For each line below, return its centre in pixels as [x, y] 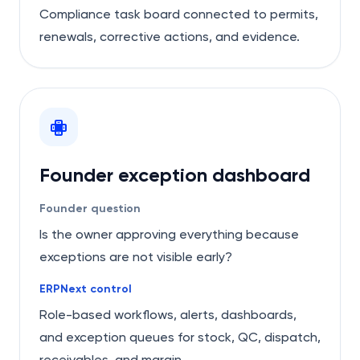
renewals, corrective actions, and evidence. [170, 37]
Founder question [90, 209]
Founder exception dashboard [175, 175]
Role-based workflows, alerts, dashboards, [168, 315]
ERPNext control [86, 289]
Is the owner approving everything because [169, 234]
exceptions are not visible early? [136, 257]
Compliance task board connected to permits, [179, 14]
